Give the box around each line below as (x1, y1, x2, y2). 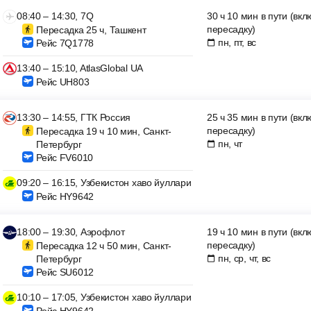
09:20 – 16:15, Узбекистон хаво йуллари (17, 177, 192, 188)
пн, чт (217, 138, 243, 149)
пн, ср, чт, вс (217, 253, 271, 264)
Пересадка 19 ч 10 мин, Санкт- (36, 126, 171, 137)
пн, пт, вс (217, 37, 257, 48)
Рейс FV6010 (36, 152, 93, 163)
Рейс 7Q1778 (36, 37, 94, 49)
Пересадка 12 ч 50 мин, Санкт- (36, 240, 171, 251)
